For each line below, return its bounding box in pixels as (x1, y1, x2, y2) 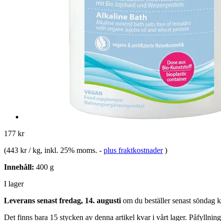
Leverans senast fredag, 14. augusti (4, 196, 121, 205)
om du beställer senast (121, 196, 193, 205)
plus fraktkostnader (104, 146, 163, 154)
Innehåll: (4, 162, 34, 171)
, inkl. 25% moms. (40, 146, 99, 154)
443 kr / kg (6, 146, 40, 154)
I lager (4, 179, 24, 188)
